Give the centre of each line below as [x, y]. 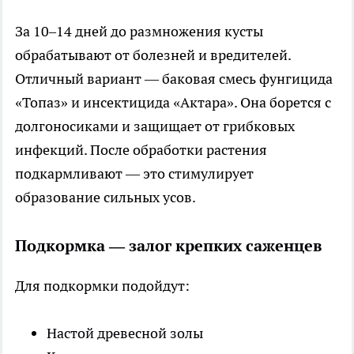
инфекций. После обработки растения [141, 150]
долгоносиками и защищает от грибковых [155, 126]
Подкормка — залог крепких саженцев [168, 246]
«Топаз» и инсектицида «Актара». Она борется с [173, 102]
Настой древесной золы [125, 333]
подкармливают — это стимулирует [134, 173]
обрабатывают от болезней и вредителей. [153, 55]
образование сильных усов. [105, 197]
